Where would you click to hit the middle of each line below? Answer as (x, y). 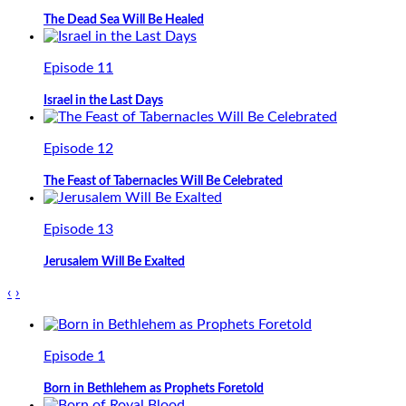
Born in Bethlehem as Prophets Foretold (154, 389)
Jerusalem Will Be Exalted (114, 262)
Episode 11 (78, 68)
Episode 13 (78, 229)
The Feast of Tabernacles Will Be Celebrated (163, 181)
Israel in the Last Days (103, 101)
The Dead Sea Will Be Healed (124, 20)
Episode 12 (78, 149)
